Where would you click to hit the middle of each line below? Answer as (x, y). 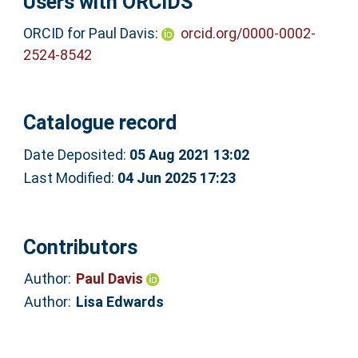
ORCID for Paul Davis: (90, 33)
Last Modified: (70, 177)
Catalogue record (99, 123)
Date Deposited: (76, 154)
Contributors (80, 247)
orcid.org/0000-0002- (248, 33)
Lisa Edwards (119, 302)
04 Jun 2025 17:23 (176, 177)
